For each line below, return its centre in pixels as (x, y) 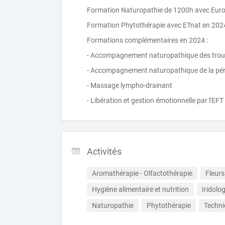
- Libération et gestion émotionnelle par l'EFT (155, 100)
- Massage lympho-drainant (130, 85)
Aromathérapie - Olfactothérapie (142, 173)
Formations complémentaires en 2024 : (147, 40)
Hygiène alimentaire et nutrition (140, 189)
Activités (104, 151)
